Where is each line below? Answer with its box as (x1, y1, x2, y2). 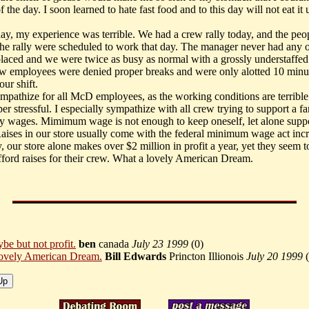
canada (96, 238, 132, 250)
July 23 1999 (132, 238, 188, 250)
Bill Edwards (105, 250, 166, 263)
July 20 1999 (246, 250, 303, 263)
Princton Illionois (166, 250, 246, 263)
